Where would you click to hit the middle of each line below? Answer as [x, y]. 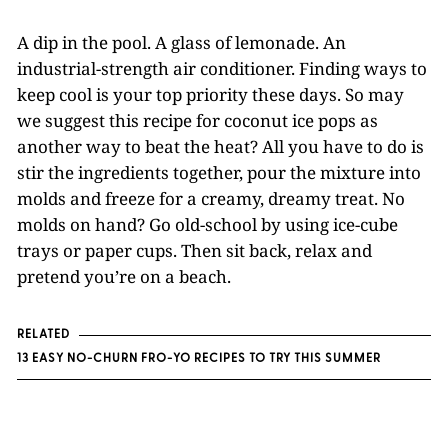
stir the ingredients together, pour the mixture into [219, 172]
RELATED [43, 334]
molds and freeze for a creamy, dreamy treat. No [211, 198]
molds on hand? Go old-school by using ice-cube [207, 224]
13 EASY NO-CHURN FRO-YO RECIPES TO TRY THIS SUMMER [199, 358]
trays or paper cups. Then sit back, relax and [194, 250]
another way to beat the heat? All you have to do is [220, 146]
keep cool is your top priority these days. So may [210, 94]
